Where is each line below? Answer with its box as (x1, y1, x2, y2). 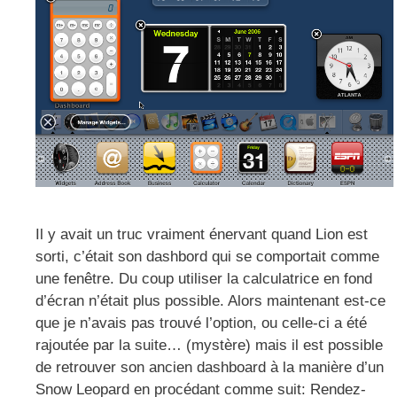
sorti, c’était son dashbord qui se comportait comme (35, 248, 379, 266)
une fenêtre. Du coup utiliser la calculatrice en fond (35, 270, 372, 288)
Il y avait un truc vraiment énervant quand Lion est (35, 226, 368, 244)
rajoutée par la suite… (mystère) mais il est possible (35, 337, 383, 354)
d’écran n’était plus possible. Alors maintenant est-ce (35, 292, 385, 310)
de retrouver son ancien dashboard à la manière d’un (35, 359, 384, 377)
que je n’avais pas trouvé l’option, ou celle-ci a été (35, 315, 367, 332)
